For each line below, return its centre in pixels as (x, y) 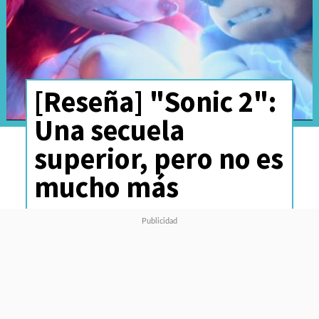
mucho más (106, 187)
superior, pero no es (158, 158)
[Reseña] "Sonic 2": (155, 101)
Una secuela (109, 130)
